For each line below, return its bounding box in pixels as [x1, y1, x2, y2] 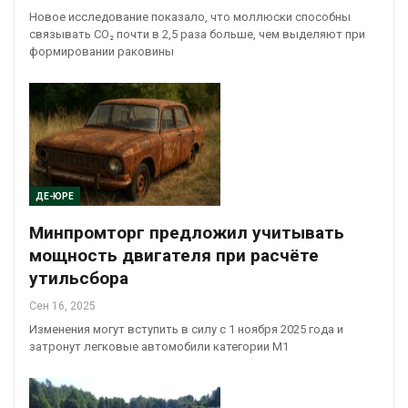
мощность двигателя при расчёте [29, 244, 319, 266]
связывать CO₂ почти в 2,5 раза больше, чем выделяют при [29, 27, 365, 42]
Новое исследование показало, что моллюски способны [29, 10, 351, 25]
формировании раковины [29, 45, 174, 59]
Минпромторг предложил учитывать [29, 221, 344, 243]
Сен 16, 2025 [29, 299, 96, 312]
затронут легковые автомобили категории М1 [29, 339, 289, 353]
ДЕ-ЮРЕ [36, 190, 74, 201]
